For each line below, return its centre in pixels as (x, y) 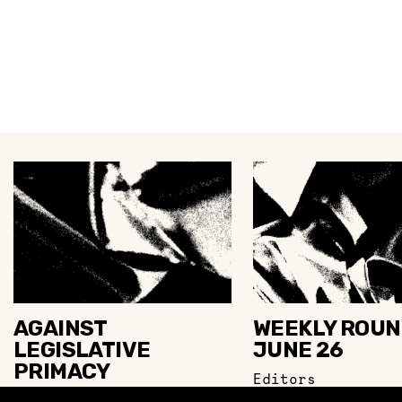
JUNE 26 (298, 350)
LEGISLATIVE (82, 350)
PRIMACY (62, 372)
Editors (284, 379)
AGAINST (60, 329)
